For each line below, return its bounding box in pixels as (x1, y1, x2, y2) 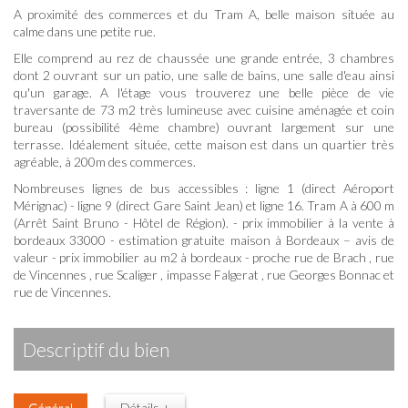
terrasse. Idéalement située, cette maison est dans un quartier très (14, 137, 394, 152)
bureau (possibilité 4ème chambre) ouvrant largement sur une (14, 119, 394, 135)
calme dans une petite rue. (14, 24, 156, 39)
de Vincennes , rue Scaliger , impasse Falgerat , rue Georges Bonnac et (14, 267, 394, 282)
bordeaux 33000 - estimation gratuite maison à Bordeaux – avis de (14, 232, 394, 248)
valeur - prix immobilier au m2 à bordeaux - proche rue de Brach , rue (14, 250, 394, 265)
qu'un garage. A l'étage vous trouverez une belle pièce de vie (14, 85, 394, 100)
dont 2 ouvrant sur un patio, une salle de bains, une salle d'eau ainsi (14, 67, 394, 83)
